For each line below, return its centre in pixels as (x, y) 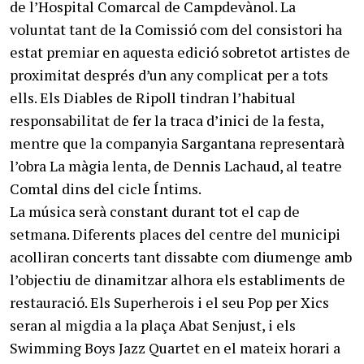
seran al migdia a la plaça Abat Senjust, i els (153, 325)
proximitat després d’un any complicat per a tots (169, 74)
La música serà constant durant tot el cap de (155, 211)
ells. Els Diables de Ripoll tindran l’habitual (153, 97)
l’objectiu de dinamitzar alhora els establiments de (178, 279)
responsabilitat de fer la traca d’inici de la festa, (167, 120)
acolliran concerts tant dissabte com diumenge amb (181, 256)
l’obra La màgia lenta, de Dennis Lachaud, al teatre (176, 165)
